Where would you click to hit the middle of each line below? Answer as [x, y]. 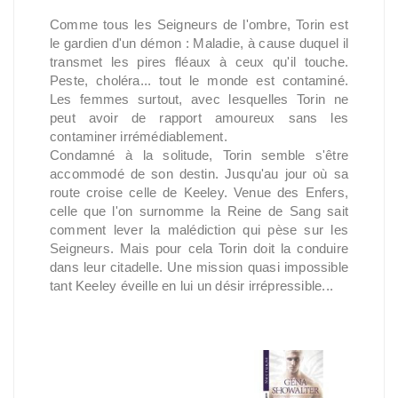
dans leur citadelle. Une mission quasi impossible [199, 267]
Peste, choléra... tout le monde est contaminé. [199, 80]
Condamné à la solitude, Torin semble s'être [199, 155]
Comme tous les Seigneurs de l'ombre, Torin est [199, 24]
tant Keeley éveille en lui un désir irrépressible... [191, 286]
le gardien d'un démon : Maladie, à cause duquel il [199, 43]
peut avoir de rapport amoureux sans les [199, 118]
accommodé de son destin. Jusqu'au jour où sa [199, 174]
